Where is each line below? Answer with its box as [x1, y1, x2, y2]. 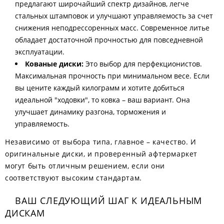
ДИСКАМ [5, 207, 45, 219]
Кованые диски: [25, 59, 83, 68]
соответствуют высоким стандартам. [5, 173, 142, 182]
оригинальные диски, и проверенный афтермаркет [5, 149, 198, 158]
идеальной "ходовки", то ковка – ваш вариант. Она [15, 95, 190, 104]
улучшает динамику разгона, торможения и [15, 107, 166, 116]
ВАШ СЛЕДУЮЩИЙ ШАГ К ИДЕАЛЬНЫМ [15, 194, 202, 206]
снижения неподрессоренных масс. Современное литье [15, 23, 209, 32]
